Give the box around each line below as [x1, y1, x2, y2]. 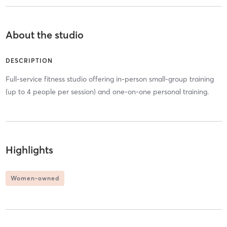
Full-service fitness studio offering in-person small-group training [5, 74, 214, 84]
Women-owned [10, 174, 59, 182]
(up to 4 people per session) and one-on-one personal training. [5, 87, 209, 96]
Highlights [5, 143, 53, 157]
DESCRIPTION [5, 56, 53, 64]
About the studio [5, 28, 84, 41]
